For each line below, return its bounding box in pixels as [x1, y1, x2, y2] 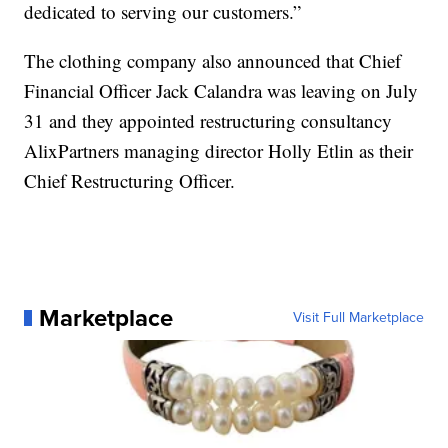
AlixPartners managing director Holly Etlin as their [24, 138, 414, 164]
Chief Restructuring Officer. [24, 168, 236, 194]
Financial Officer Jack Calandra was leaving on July [24, 78, 419, 104]
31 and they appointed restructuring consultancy [24, 108, 393, 134]
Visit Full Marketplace [292, 307, 424, 329]
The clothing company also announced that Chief [24, 48, 402, 74]
